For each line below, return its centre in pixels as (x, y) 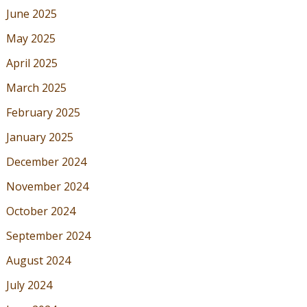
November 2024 (47, 187)
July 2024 (29, 285)
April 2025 (32, 63)
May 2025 (30, 39)
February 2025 (43, 113)
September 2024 (48, 236)
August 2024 (38, 261)
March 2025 (36, 88)
